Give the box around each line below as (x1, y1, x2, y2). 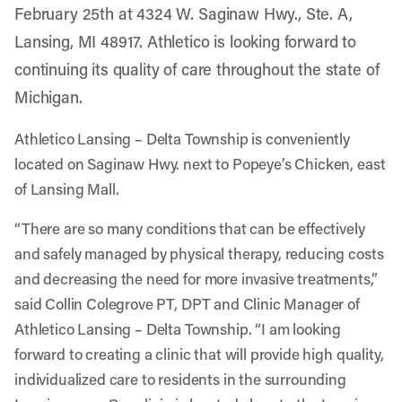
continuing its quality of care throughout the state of (14, 58, 380, 80)
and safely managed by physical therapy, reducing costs (14, 243, 384, 263)
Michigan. (14, 86, 83, 108)
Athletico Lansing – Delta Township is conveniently (14, 128, 350, 148)
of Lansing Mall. (14, 179, 119, 198)
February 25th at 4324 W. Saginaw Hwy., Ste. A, (14, 3, 353, 24)
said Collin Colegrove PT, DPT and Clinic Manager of (14, 293, 360, 313)
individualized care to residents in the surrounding (14, 369, 346, 389)
